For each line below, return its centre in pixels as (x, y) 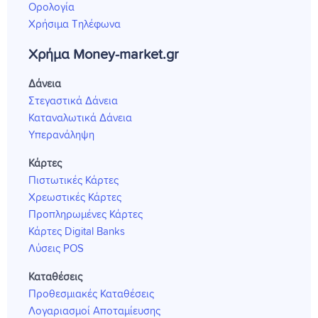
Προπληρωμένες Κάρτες (86, 214)
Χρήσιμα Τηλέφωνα (75, 24)
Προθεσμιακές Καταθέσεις (91, 294)
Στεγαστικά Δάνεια (73, 101)
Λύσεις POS (56, 248)
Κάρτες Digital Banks (77, 231)
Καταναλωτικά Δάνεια (80, 118)
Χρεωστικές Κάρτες (75, 197)
